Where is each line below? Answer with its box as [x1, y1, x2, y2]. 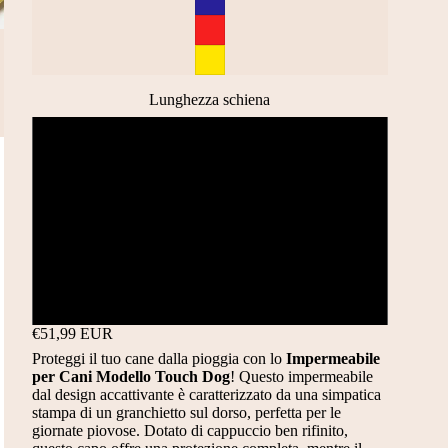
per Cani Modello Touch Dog [31, 367, 230, 385]
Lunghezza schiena [149, 91, 271, 108]
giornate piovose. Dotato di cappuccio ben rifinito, [31, 421, 348, 439]
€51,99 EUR [31, 325, 113, 342]
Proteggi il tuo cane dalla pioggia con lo [31, 349, 286, 367]
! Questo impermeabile [229, 367, 373, 385]
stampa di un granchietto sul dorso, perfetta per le [31, 403, 341, 421]
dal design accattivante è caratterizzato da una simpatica [31, 385, 381, 403]
